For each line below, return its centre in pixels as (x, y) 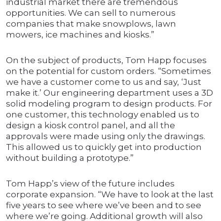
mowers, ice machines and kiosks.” (80, 35)
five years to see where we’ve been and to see (104, 205)
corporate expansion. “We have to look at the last (110, 195)
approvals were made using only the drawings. (106, 136)
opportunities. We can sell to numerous (91, 13)
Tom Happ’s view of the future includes (90, 184)
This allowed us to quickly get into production (104, 147)
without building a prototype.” (70, 158)
